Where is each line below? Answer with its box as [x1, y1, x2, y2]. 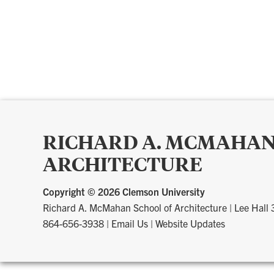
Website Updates [155, 217, 225, 229]
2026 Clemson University [98, 185, 205, 198]
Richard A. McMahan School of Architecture [43, 201, 227, 213]
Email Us [111, 217, 148, 229]
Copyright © [43, 185, 98, 198]
